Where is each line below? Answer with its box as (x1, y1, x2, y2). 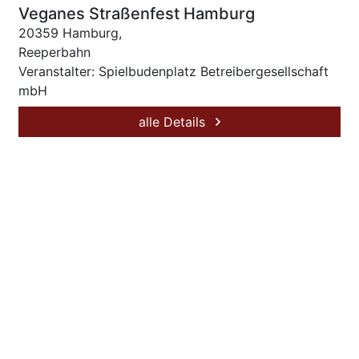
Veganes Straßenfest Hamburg (18, 4, 255, 23)
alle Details (139, 114, 209, 130)
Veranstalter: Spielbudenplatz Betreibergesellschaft (18, 63, 329, 79)
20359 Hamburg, (18, 25, 122, 41)
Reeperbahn (18, 44, 91, 60)
